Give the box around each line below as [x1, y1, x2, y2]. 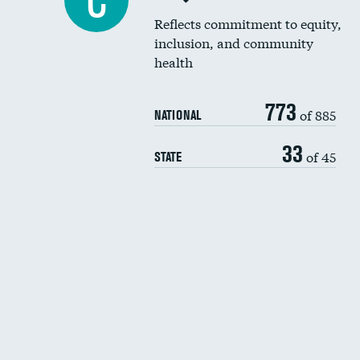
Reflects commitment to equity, [154, 14, 342, 32]
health [154, 52, 193, 71]
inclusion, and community [154, 33, 313, 51]
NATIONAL [154, 107, 201, 123]
